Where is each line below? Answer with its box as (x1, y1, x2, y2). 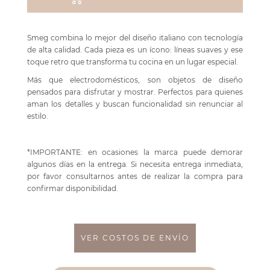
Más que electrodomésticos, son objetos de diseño (27, 75, 243, 85)
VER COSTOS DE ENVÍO (81, 233, 189, 243)
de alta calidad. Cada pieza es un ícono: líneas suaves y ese (27, 45, 243, 55)
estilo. (27, 111, 48, 121)
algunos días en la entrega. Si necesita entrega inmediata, (27, 160, 243, 169)
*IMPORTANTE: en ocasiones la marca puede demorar (27, 148, 243, 157)
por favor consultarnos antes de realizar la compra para (27, 172, 243, 181)
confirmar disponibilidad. (27, 184, 118, 193)
